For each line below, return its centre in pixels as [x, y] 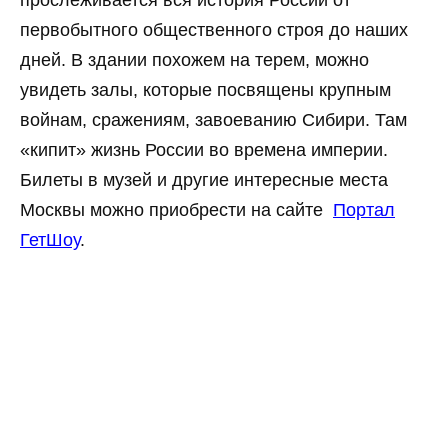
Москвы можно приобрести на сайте [174, 210]
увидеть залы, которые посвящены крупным [205, 90]
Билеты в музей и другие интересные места [204, 180]
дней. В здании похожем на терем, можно [194, 60]
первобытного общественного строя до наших [214, 30]
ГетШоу [50, 240]
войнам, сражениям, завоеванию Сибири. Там [213, 120]
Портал [364, 210]
